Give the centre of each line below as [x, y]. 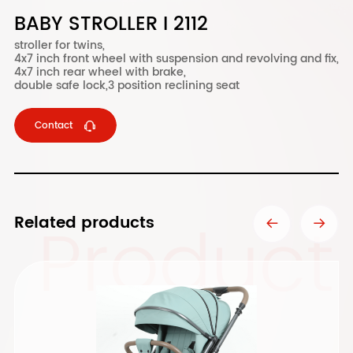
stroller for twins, [59, 45]
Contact [54, 125]
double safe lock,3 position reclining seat [126, 85]
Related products [84, 223]
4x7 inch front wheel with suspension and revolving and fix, [176, 59]
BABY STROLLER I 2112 [111, 24]
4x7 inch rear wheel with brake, [100, 72]
